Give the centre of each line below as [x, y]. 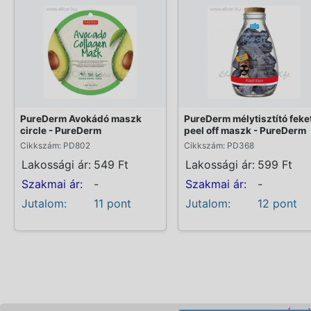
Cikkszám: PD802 [55, 145]
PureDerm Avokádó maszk [81, 118]
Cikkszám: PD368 [219, 145]
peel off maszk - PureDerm [245, 130]
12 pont [277, 203]
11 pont [112, 203]
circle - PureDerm [61, 130]
